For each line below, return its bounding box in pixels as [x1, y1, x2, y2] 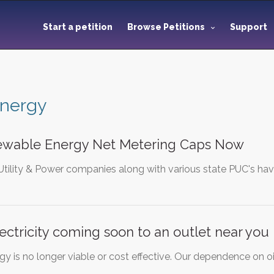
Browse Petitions [127, 22, 205, 32]
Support [230, 22, 269, 32]
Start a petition [43, 22, 113, 32]
